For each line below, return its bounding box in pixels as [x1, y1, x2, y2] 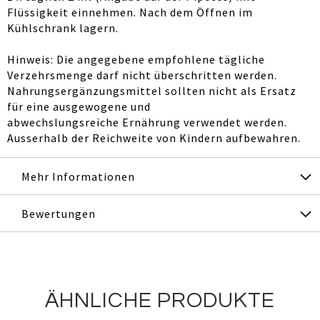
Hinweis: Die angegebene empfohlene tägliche [7, 51, 265, 66]
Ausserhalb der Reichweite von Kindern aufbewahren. [7, 130, 301, 145]
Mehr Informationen [21, 169, 135, 184]
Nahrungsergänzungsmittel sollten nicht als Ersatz [7, 83, 296, 98]
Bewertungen [21, 206, 96, 221]
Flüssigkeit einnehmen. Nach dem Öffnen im [7, 4, 253, 19]
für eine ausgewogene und [7, 99, 151, 114]
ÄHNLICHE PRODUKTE [45, 289, 275, 312]
